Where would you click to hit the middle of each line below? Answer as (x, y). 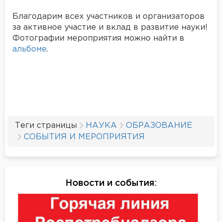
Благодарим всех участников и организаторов (109, 16)
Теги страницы (46, 125)
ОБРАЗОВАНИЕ (159, 125)
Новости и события (110, 183)
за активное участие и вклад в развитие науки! (110, 27)
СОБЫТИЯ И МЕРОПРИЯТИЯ (84, 137)
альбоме (29, 49)
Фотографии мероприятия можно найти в (98, 38)
